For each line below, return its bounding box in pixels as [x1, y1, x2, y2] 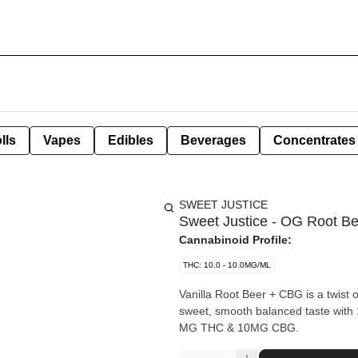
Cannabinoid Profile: [179, 233, 292, 246]
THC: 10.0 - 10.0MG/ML [183, 261, 271, 269]
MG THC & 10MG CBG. [179, 321, 299, 334]
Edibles [108, 133, 153, 147]
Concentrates [273, 133, 356, 147]
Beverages [181, 133, 246, 147]
